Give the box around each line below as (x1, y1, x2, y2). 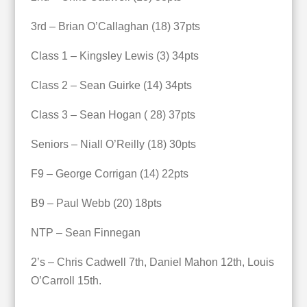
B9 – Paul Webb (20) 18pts (30, 197, 162, 210)
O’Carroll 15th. (30, 275, 101, 287)
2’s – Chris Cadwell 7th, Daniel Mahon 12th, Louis (30, 256, 274, 269)
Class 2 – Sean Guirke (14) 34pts (30, 79, 192, 92)
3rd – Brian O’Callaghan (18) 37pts (30, 21, 200, 33)
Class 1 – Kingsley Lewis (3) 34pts (30, 50, 199, 62)
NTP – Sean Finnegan (30, 227, 140, 239)
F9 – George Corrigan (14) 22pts (30, 168, 188, 180)
